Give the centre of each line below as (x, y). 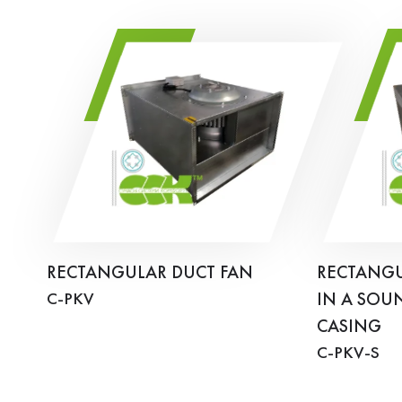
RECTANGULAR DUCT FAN (150, 273)
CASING (349, 327)
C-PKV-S (348, 353)
